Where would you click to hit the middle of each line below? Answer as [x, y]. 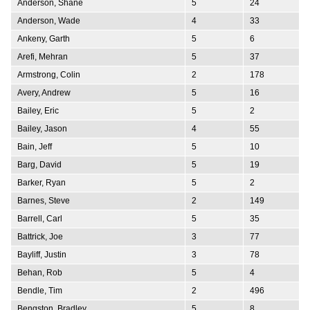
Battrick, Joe [40, 236]
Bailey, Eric [38, 110]
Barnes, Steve [44, 200]
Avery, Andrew [44, 92]
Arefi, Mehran [43, 56]
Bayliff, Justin [42, 254]
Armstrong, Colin [49, 74]
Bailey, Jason [42, 128]
